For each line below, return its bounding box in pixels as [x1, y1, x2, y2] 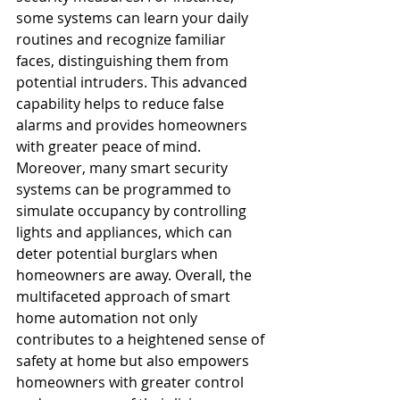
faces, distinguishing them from [16, 51, 232, 71]
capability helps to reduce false [16, 94, 228, 113]
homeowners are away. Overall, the [16, 265, 255, 285]
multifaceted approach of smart [16, 287, 234, 306]
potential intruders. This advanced [16, 72, 251, 92]
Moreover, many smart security [16, 158, 231, 178]
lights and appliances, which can [16, 222, 236, 242]
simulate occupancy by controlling [16, 201, 250, 221]
